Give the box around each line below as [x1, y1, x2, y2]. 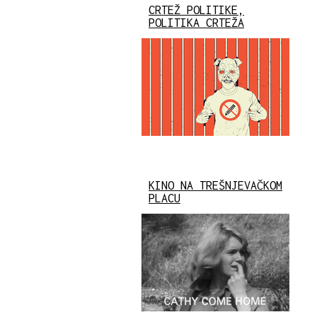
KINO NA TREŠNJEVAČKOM [149, 178, 282, 192]
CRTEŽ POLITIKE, [149, 3, 244, 16]
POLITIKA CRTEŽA [149, 16, 244, 29]
